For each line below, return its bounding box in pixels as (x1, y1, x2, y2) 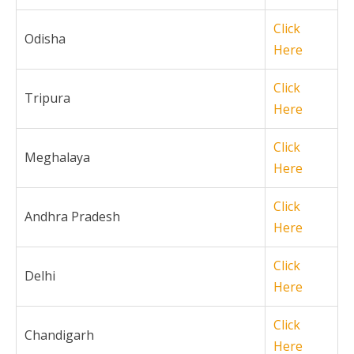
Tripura (24, 88, 70, 107)
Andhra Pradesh (24, 207, 120, 225)
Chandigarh (24, 326, 94, 344)
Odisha (24, 29, 66, 47)
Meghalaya (24, 148, 90, 166)
